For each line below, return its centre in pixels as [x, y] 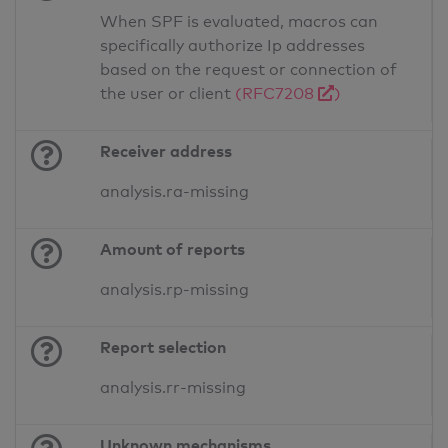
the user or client [168, 94]
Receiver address [166, 151]
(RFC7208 [277, 94]
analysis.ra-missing [175, 192]
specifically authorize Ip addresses [233, 46]
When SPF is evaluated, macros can [239, 22]
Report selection [163, 347]
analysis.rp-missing [175, 290]
